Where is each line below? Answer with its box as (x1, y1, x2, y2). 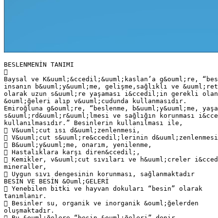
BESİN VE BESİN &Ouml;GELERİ (4, 177, 109, 185)
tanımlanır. (4, 192, 47, 200)
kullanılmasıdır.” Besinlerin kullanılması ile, (4, 119, 183, 127)
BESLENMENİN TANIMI (4, 60, 74, 68)
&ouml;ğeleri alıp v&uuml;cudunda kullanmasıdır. (4, 97, 187, 105)
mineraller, (4, 163, 47, 170)
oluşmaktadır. (4, 206, 54, 214)
